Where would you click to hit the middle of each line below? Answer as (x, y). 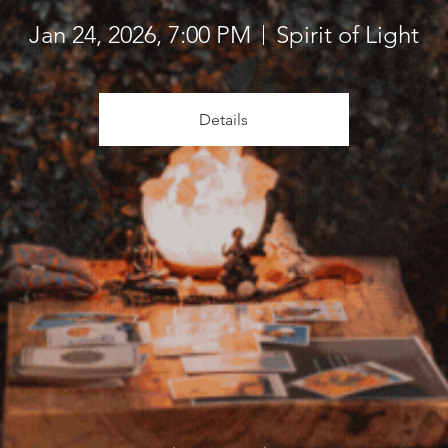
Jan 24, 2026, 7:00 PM (139, 34)
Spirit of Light (347, 34)
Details (223, 119)
